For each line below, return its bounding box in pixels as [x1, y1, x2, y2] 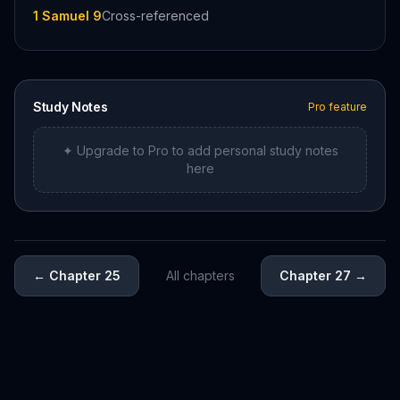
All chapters [165, 268, 235, 283]
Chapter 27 [279, 268, 351, 283]
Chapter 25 [49, 268, 121, 283]
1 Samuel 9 [33, 8, 102, 23]
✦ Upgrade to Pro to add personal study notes [62, 143, 338, 158]
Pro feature [308, 100, 367, 113]
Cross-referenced [102, 8, 209, 23]
